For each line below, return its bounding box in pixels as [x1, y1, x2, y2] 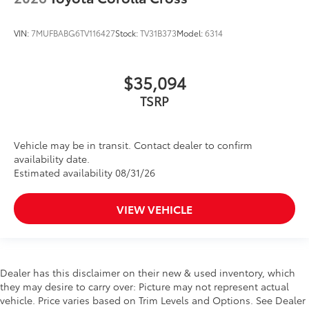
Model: [177, 26, 205, 39]
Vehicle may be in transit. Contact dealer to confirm [14, 137, 252, 152]
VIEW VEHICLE [117, 200, 192, 217]
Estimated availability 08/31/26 [14, 165, 155, 179]
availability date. [14, 151, 90, 166]
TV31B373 [140, 26, 177, 39]
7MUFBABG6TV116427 [31, 26, 115, 39]
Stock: [115, 26, 140, 39]
